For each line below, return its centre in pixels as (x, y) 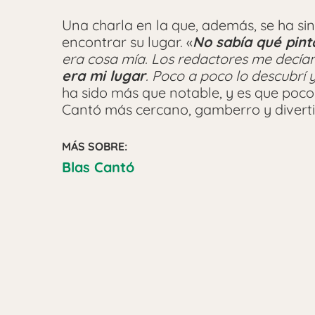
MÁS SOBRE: (95, 146)
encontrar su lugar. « (127, 41)
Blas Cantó (98, 167)
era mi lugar (104, 75)
